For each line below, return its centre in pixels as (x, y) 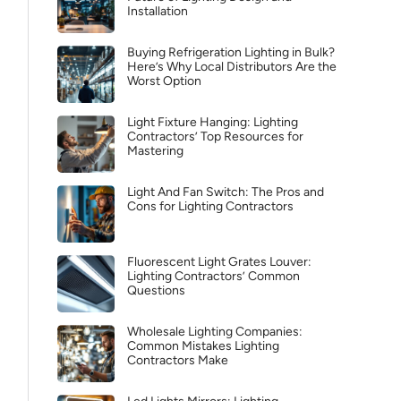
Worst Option (164, 81)
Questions (156, 290)
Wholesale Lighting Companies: (215, 332)
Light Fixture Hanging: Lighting (213, 122)
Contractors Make (178, 360)
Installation (158, 11)
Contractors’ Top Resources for (215, 137)
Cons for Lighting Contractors (210, 206)
